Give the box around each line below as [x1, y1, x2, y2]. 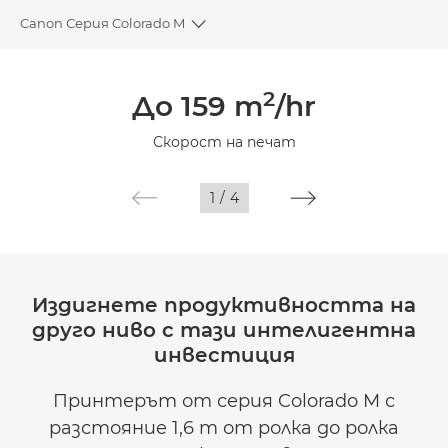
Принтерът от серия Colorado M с [53, 390, 395, 412]
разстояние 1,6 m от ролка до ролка [49, 417, 399, 439]
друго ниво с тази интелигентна [32, 318, 416, 342]
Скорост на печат [152, 133, 296, 151]
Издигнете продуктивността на [32, 293, 416, 317]
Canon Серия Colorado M [20, 14, 185, 31]
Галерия [20, 164, 76, 181]
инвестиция [153, 343, 295, 367]
